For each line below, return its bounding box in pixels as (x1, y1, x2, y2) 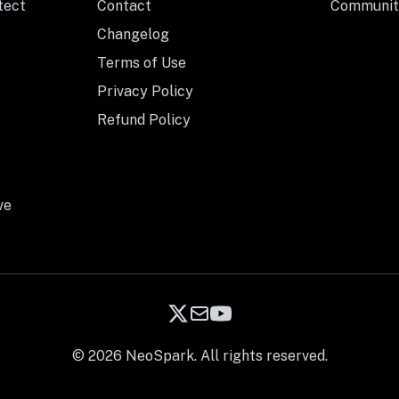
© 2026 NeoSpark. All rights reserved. (71, 347, 328, 365)
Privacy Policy (96, 83, 193, 101)
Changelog (96, 26, 169, 44)
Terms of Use (96, 54, 186, 72)
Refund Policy (96, 111, 191, 129)
